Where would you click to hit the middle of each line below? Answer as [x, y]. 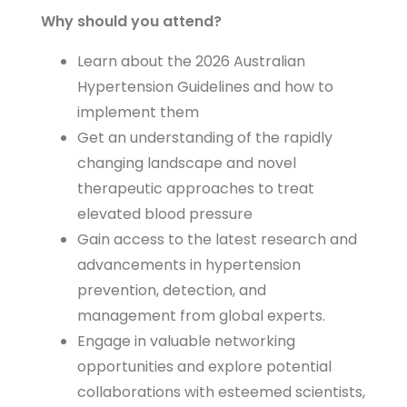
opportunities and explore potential [204, 367]
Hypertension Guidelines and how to [205, 87]
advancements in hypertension [189, 265]
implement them [138, 113]
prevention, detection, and [172, 291]
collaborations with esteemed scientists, [221, 392]
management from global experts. [201, 316]
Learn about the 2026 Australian [191, 62]
